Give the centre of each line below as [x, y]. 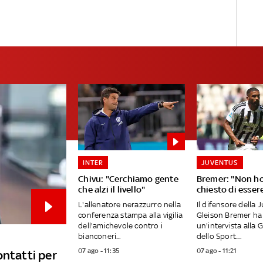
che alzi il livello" [112, 190]
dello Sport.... [219, 237]
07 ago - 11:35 [99, 251]
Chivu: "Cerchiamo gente [128, 179]
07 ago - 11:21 [217, 251]
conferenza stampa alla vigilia [131, 215]
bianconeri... [99, 237]
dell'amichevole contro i [120, 226]
